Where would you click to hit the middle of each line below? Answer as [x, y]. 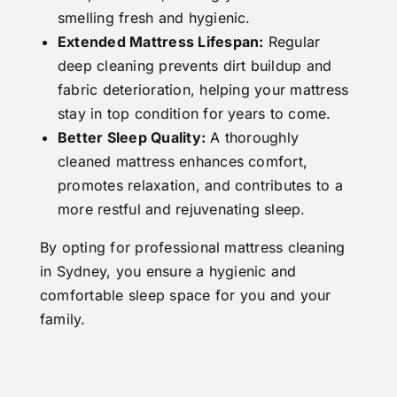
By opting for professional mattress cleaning [192, 248]
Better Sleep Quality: [132, 138]
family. [62, 319]
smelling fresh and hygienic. [154, 18]
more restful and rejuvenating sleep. [181, 210]
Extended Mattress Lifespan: [160, 42]
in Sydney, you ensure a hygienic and [168, 272]
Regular [292, 42]
